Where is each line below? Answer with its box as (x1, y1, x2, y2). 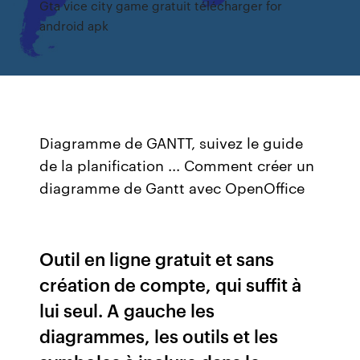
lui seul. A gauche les (39, 297, 215, 322)
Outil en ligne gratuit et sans (39, 246, 275, 271)
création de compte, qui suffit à (39, 272, 302, 297)
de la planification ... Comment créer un (39, 154, 315, 175)
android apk (39, 17, 109, 34)
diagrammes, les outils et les (39, 323, 279, 348)
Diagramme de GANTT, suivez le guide (39, 132, 304, 153)
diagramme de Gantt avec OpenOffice (39, 177, 305, 198)
